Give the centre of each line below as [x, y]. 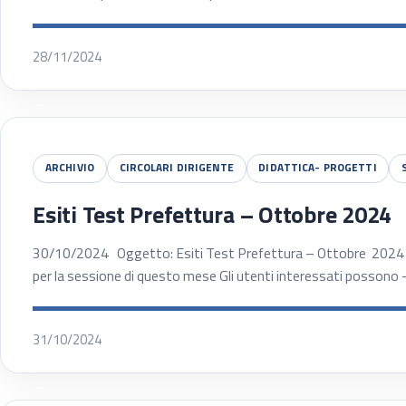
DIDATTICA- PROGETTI [318, 168]
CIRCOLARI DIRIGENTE [176, 168]
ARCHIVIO [69, 168]
